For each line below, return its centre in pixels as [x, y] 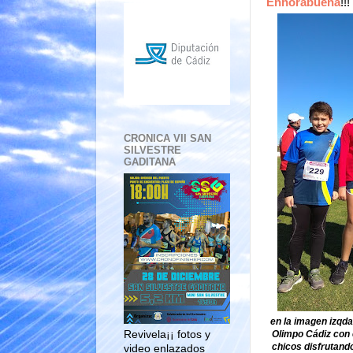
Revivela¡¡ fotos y [167, 334]
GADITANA [150, 162]
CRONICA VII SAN [167, 139]
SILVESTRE [152, 150]
